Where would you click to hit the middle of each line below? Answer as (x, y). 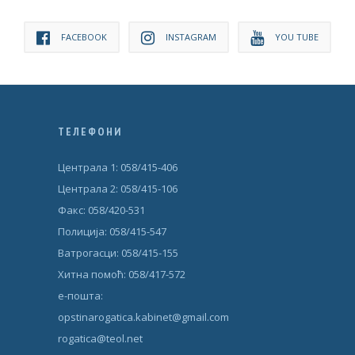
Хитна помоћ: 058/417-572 (122, 275)
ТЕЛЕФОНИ (90, 132)
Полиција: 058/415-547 (113, 232)
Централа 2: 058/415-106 (118, 189)
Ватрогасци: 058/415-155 (118, 253)
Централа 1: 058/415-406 (118, 168)
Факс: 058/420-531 (102, 210)
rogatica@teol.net (101, 339)
